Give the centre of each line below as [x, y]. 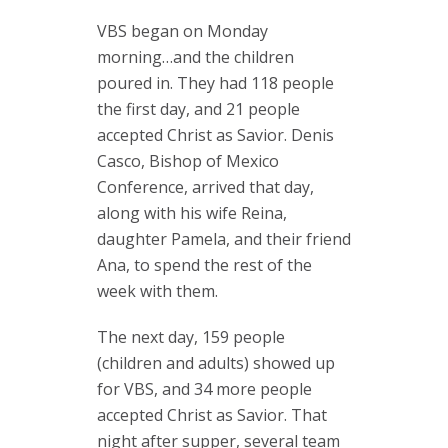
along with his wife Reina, [192, 213]
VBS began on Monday [184, 31]
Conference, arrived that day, [205, 187]
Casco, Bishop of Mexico [188, 161]
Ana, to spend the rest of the [204, 265]
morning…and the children [195, 57]
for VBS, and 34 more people [204, 389]
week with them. [157, 291]
